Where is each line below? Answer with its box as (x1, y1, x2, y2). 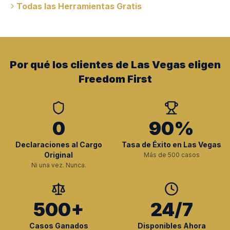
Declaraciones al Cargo (15, 140, 102, 149)
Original (44, 150, 73, 159)
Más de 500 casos (143, 151, 200, 159)
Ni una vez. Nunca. (31, 161, 86, 169)
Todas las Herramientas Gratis (16, 1, 142, 11)
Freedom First (78, 73, 152, 85)
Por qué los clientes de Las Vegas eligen (9, 59, 221, 71)
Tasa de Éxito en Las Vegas (122, 140, 221, 149)
